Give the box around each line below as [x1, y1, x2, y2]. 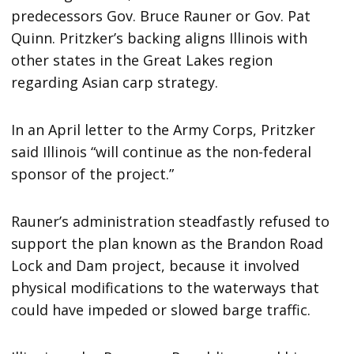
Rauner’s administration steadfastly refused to [11, 211, 330, 231]
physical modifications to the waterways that [11, 277, 320, 297]
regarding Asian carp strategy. [11, 72, 219, 92]
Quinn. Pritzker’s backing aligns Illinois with [11, 28, 308, 47]
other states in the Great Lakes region [11, 50, 273, 70]
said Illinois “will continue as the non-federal [11, 141, 312, 161]
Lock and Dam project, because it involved [11, 255, 300, 275]
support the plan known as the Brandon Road [11, 233, 324, 253]
